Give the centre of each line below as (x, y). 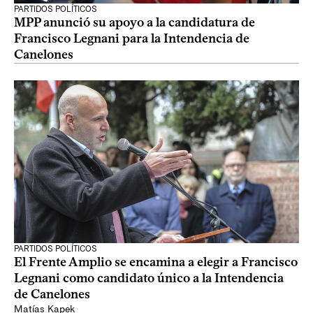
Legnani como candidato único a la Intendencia (149, 278)
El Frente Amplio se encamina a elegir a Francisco (156, 262)
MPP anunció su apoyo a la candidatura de (134, 22)
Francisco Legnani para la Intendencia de (132, 38)
